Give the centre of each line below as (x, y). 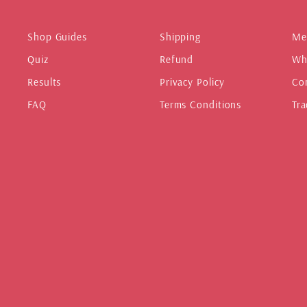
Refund (176, 60)
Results (45, 82)
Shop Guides (57, 37)
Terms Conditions (200, 104)
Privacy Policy (192, 82)
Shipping (180, 37)
